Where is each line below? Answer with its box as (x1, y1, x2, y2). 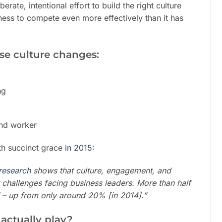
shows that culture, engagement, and (31, 165, 171, 175)
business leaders (70, 177, 132, 188)
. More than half (132, 177, 191, 188)
